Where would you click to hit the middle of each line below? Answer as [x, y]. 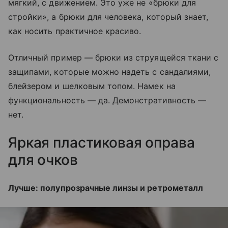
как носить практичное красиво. [75, 31]
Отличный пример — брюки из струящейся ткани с [113, 58]
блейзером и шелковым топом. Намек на [92, 86]
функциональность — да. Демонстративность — [107, 101]
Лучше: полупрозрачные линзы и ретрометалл [106, 188]
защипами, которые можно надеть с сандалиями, [110, 72]
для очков [43, 160]
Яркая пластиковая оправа [102, 143]
